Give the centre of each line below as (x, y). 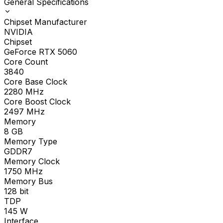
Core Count (26, 61)
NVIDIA (18, 32)
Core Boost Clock (37, 101)
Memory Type (31, 141)
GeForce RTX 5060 (41, 52)
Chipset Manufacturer (46, 22)
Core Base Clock (36, 81)
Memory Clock (32, 161)
